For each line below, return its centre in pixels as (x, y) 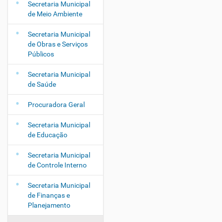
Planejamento (49, 205)
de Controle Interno (57, 165)
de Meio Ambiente (55, 14)
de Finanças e (49, 195)
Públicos (41, 54)
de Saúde (42, 84)
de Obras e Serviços (58, 44)
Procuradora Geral (56, 105)
